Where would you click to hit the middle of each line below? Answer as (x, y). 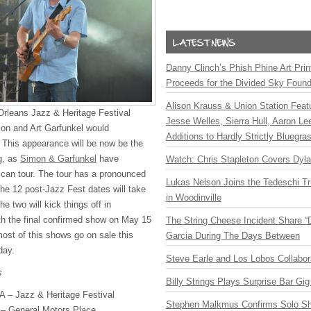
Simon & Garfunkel (58, 158)
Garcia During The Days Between (233, 236)
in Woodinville (194, 197)
